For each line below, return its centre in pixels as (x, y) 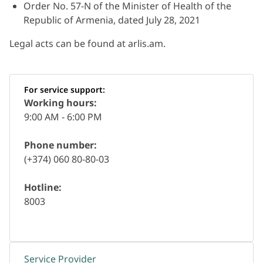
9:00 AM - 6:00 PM (63, 117)
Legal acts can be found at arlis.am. (87, 43)
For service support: (65, 90)
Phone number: (60, 145)
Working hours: (60, 103)
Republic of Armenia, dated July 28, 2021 (112, 20)
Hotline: (43, 187)
